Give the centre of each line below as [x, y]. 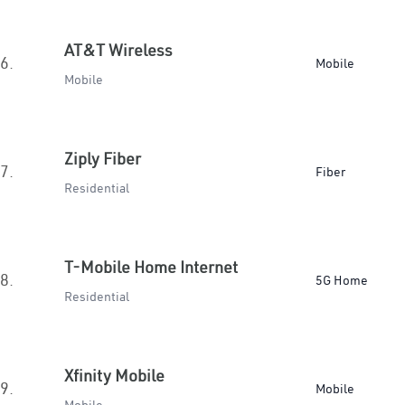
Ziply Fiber [103, 159]
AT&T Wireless [118, 50]
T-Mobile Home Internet [151, 267]
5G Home [342, 280]
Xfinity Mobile [114, 376]
